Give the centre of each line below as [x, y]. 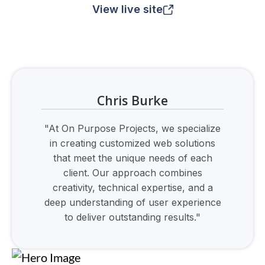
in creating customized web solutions [132, 143]
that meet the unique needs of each [132, 158]
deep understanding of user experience [132, 202]
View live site [127, 9]
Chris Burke [132, 100]
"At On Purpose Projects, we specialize [132, 128]
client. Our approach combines [132, 173]
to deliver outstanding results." [132, 217]
